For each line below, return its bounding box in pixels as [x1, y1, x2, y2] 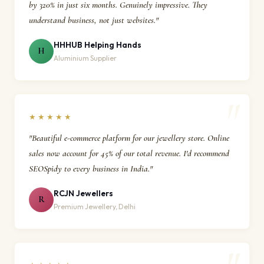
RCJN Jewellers [54, 188, 113, 199]
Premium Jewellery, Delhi [54, 202, 136, 211]
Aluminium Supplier [54, 54, 117, 62]
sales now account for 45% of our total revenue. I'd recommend [29, 148, 229, 159]
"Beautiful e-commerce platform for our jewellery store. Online [29, 133, 229, 143]
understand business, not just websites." [29, 15, 159, 25]
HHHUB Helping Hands [54, 39, 141, 50]
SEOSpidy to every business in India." [29, 163, 153, 174]
